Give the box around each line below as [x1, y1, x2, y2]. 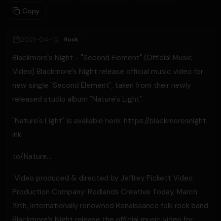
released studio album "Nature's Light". [12, 94, 144, 104]
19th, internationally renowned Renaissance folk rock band [12, 201, 208, 211]
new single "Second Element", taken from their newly [12, 80, 191, 90]
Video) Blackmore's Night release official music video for [12, 67, 203, 76]
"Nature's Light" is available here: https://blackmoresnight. [12, 116, 208, 126]
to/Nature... [12, 151, 51, 161]
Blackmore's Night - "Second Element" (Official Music [12, 53, 192, 63]
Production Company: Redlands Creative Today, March [12, 187, 197, 197]
